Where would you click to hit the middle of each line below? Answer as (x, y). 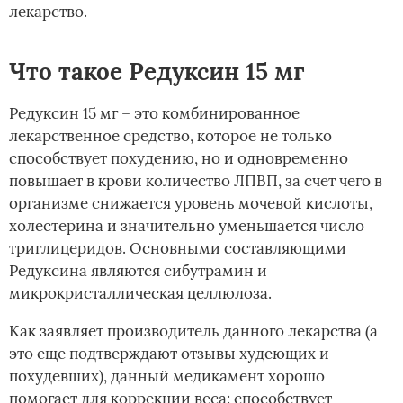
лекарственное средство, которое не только (170, 136)
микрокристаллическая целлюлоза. (140, 294)
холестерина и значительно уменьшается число (187, 226)
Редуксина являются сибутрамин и (138, 271)
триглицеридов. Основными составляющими (178, 249)
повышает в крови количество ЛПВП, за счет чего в (196, 181)
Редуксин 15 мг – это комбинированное (154, 114)
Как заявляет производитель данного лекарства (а (193, 331)
